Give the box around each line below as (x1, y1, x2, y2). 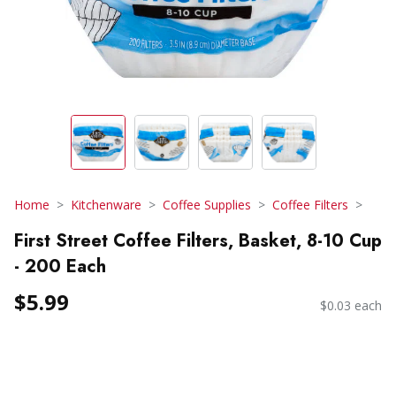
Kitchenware (71, 196, 141, 213)
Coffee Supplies (163, 196, 251, 213)
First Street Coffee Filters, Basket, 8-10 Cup (14, 227, 382, 254)
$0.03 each (320, 297, 382, 315)
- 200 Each (14, 253, 106, 279)
